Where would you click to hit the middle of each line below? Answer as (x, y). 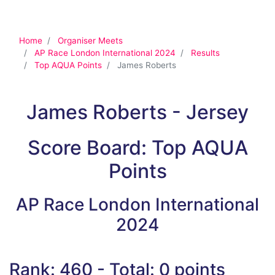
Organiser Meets (90, 41)
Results (205, 53)
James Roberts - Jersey (137, 112)
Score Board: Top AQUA (137, 147)
